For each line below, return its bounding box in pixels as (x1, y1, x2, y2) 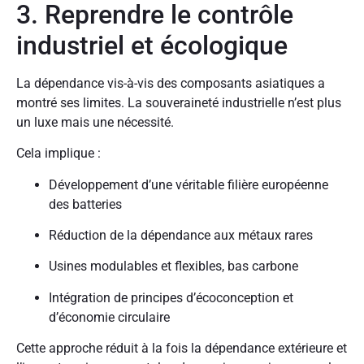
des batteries (49, 196, 122, 212)
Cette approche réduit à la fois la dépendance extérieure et (16, 340, 347, 357)
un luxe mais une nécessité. (16, 114, 174, 130)
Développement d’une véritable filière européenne (49, 176, 328, 193)
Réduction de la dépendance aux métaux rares (49, 227, 313, 243)
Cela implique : (16, 145, 101, 162)
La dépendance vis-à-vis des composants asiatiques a (16, 75, 325, 91)
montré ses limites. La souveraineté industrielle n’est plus (16, 94, 341, 110)
